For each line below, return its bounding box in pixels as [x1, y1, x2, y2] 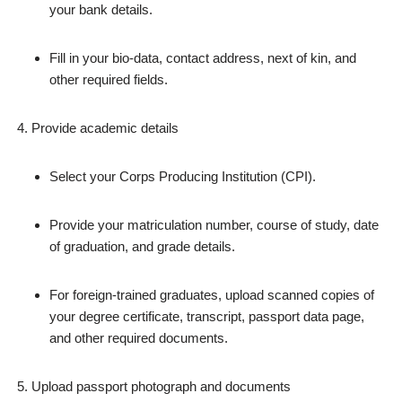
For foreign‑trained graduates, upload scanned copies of [49, 287, 374, 302]
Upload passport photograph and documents [31, 379, 291, 394]
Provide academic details [31, 120, 179, 135]
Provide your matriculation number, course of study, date [49, 217, 379, 232]
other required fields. [49, 72, 168, 87]
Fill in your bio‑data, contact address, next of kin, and [49, 50, 356, 66]
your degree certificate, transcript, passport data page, [49, 309, 364, 324]
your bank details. [49, 2, 153, 17]
